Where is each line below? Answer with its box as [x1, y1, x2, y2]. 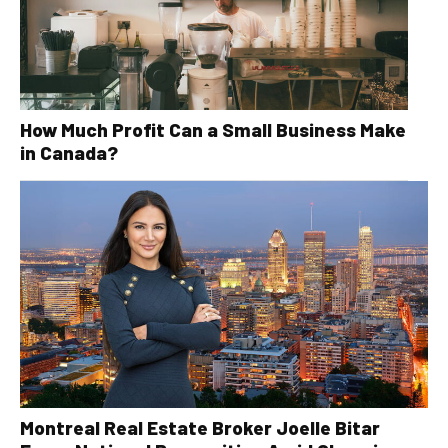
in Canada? [20, 141, 118, 165]
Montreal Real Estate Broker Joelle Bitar [20, 415, 380, 439]
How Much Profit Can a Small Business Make [20, 118, 406, 142]
